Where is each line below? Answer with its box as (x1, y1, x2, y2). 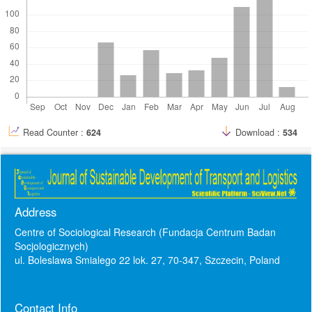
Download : (233, 125, 283, 139)
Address (15, 203, 56, 220)
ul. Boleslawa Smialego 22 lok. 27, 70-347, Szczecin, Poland (15, 252, 280, 267)
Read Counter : (23, 125, 86, 139)
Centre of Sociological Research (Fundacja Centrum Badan (15, 224, 276, 239)
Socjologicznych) (15, 238, 88, 253)
